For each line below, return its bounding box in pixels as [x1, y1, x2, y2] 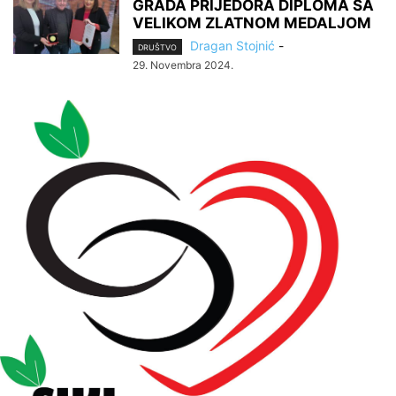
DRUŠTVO [138, 42, 177, 53]
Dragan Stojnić [190, 38, 275, 53]
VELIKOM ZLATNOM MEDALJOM [133, 14, 371, 32]
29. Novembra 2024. [133, 58, 233, 72]
